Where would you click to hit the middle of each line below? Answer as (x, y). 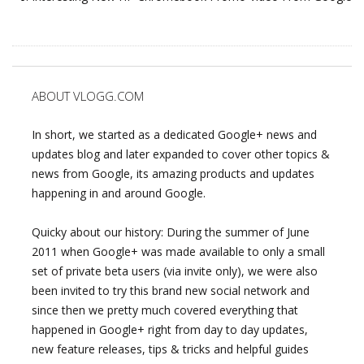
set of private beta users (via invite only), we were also (175, 271)
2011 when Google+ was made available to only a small (178, 252)
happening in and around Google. (119, 193)
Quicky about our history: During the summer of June (171, 232)
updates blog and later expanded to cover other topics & (181, 154)
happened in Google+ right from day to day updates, (170, 330)
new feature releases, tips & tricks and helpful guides (170, 349)
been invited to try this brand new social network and (171, 291)
